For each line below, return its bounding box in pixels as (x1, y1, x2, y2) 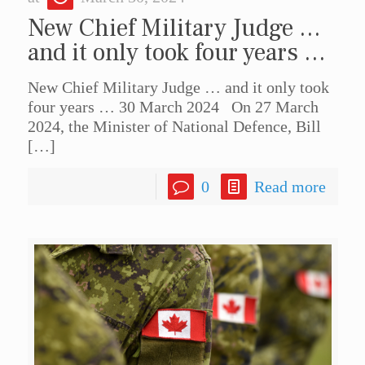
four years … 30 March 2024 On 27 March (27, 98, 319, 117)
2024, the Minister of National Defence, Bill (27, 117, 321, 136)
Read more (253, 178, 326, 196)
